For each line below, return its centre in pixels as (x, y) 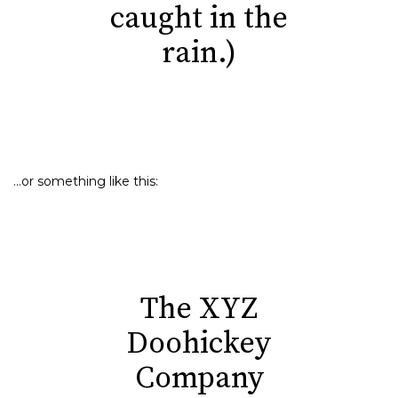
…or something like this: (86, 181)
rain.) (199, 53)
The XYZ (199, 309)
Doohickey (199, 344)
